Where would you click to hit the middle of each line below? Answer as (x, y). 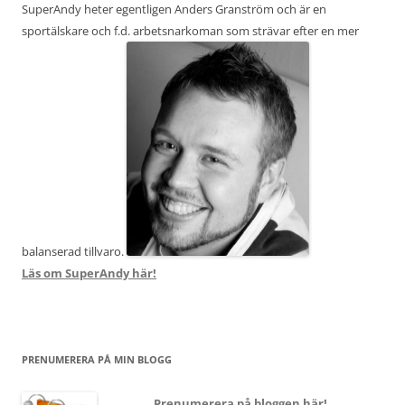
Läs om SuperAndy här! (89, 273)
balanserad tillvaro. (74, 251)
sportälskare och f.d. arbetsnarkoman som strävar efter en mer (190, 31)
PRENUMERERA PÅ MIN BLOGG (97, 359)
